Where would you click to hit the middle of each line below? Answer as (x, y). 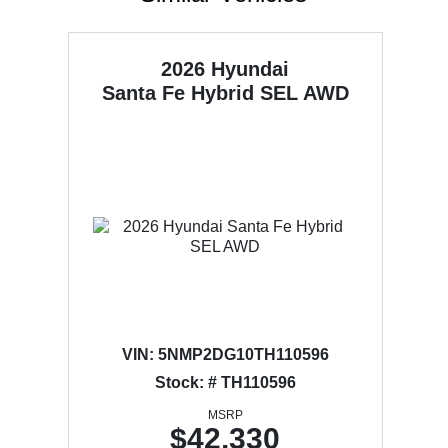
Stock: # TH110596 (225, 382)
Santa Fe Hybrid (180, 93)
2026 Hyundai (225, 69)
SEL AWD (304, 93)
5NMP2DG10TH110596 (241, 354)
